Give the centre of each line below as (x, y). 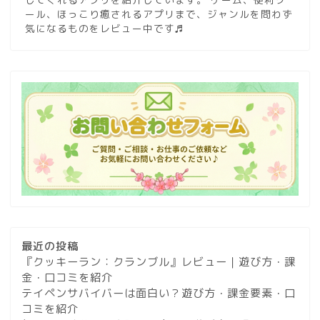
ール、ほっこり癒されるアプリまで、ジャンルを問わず (159, 14)
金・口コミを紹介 (67, 278)
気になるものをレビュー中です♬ (105, 29)
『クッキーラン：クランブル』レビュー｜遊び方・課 (159, 262)
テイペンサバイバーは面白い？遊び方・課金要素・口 (159, 294)
